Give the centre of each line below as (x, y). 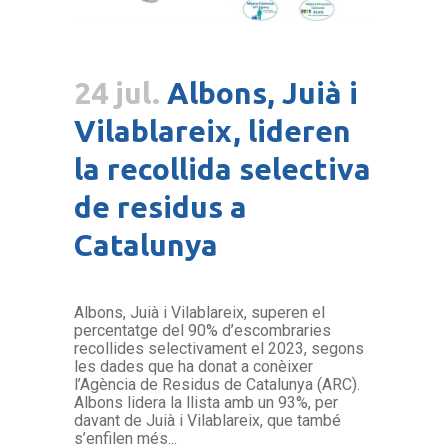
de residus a (160, 207)
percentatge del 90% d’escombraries (202, 331)
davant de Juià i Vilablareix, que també (207, 421)
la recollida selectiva (222, 169)
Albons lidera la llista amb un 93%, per (206, 403)
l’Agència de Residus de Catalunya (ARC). (217, 385)
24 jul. (117, 93)
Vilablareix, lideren (212, 131)
